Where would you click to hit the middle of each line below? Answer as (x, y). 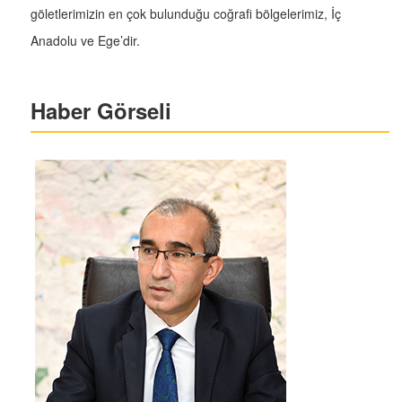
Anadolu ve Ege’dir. (91, 41)
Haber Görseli (101, 111)
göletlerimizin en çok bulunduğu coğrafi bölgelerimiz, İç (186, 14)
